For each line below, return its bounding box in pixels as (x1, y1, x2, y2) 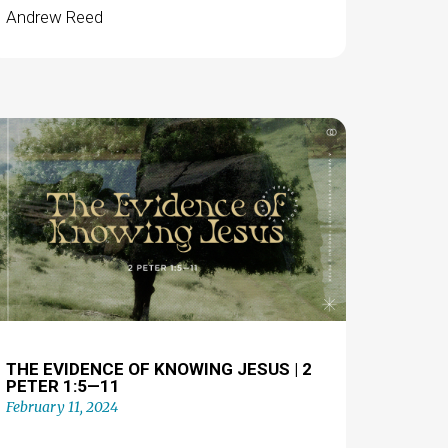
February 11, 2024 (5, 397, 118, 416)
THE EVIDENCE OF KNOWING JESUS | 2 (5, 358, 312, 379)
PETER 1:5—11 (5, 375, 120, 396)
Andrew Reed (5, 7, 103, 27)
